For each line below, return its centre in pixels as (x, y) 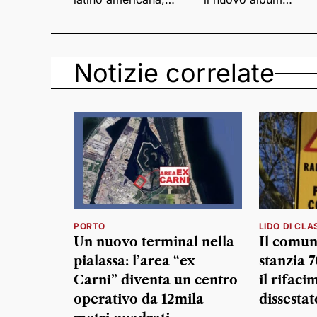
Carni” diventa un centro (156, 281)
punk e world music (126, 11)
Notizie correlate (174, 73)
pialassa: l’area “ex (134, 261)
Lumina (223, 11)
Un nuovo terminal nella (154, 242)
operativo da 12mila (139, 300)
